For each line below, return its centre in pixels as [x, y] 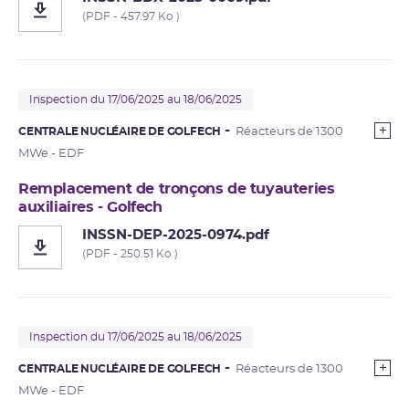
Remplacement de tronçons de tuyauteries [177, 189]
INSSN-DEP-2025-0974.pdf [176, 235]
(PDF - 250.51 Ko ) [130, 253]
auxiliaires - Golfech [90, 207]
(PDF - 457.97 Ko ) [131, 16]
